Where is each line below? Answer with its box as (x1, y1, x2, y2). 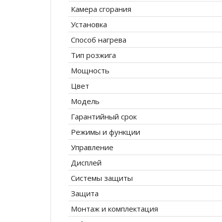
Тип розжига (71, 50, 116, 60)
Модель (71, 96, 100, 107)
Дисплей (71, 158, 102, 168)
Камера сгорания (71, 4, 131, 14)
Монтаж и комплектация (71, 204, 158, 214)
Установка (71, 19, 107, 30)
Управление (71, 142, 113, 153)
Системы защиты (71, 173, 133, 183)
